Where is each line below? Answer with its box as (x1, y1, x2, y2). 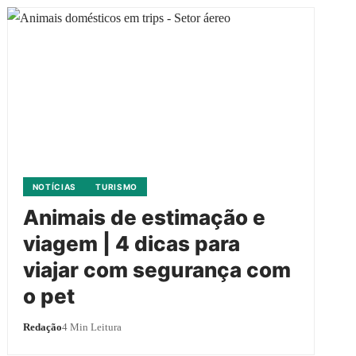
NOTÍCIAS (32, 181, 77, 192)
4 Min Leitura (61, 320, 122, 333)
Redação (22, 320, 62, 333)
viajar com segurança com (22, 257, 291, 282)
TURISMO (95, 181, 138, 192)
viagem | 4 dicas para (22, 230, 240, 256)
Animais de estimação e (22, 204, 265, 230)
